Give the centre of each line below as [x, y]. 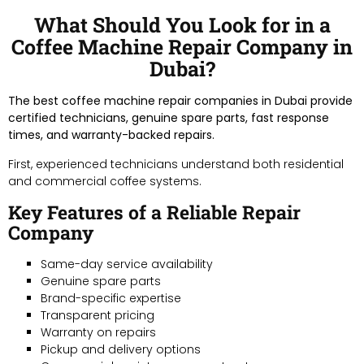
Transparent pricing [97, 315]
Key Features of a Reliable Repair [154, 212]
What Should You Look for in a [182, 24]
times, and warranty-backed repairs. [111, 134]
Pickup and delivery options [121, 349]
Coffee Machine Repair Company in [182, 46]
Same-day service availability [127, 264]
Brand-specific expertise [111, 298]
